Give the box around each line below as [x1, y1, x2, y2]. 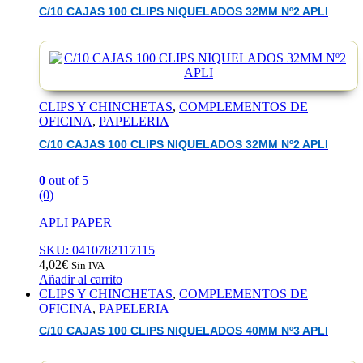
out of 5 [45, 173, 88, 187]
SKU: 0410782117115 [39, 242, 155, 257]
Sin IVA [71, 258, 105, 271]
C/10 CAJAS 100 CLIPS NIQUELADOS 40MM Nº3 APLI [39, 325, 328, 338]
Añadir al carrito [39, 271, 122, 286]
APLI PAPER [39, 215, 112, 229]
